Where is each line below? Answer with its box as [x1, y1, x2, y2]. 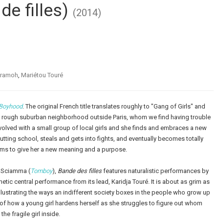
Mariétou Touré [21, 71, 63, 79]
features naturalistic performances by [102, 167, 209, 175]
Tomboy [30, 167, 52, 175]
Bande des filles [58, 167, 102, 175]
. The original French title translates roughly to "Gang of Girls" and [22, 103, 205, 110]
